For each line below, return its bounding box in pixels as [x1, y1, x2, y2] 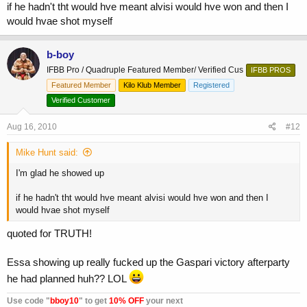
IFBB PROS [251, 65, 291, 74]
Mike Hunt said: [16, 147, 78, 158]
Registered [193, 80, 230, 89]
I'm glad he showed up [16, 167, 104, 178]
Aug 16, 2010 [7, 121, 57, 132]
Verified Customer [51, 95, 110, 104]
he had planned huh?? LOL [7, 273, 129, 285]
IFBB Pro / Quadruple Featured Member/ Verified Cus [47, 64, 243, 75]
